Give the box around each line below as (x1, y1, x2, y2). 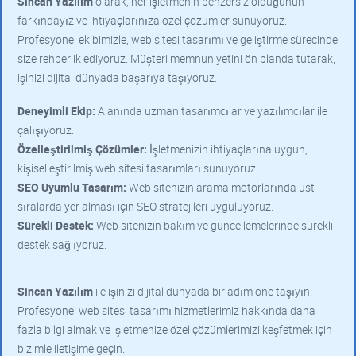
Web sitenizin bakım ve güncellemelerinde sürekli (94, 218, 333, 233)
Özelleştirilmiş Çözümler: (17, 141, 147, 157)
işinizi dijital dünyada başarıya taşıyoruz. (17, 70, 217, 85)
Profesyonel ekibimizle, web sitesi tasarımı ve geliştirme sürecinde (17, 32, 338, 47)
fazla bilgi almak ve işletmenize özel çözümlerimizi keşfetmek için (17, 322, 332, 337)
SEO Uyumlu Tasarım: (17, 180, 126, 195)
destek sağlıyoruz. (17, 237, 106, 252)
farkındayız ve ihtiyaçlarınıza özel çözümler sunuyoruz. (17, 13, 287, 28)
